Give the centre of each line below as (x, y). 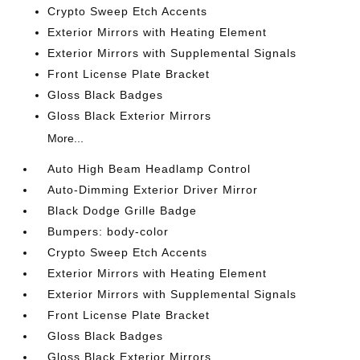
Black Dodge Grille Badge (123, 211)
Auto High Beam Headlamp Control (149, 169)
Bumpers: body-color (108, 231)
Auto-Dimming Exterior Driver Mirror (153, 190)
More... (66, 138)
